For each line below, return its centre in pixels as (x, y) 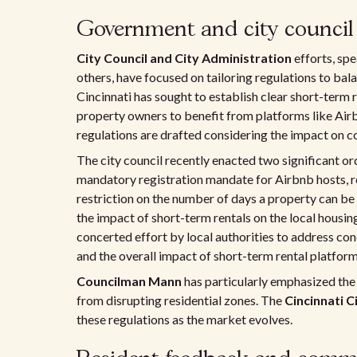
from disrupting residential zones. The (180, 300)
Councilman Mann (129, 281)
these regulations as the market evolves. (184, 319)
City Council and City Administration (184, 58)
